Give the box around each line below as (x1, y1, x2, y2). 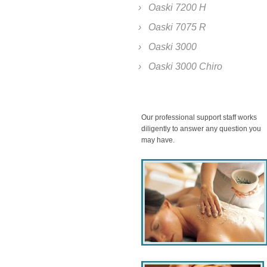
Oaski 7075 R (148, 22, 206, 33)
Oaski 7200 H (148, 2, 206, 13)
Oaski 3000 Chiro (148, 61, 222, 72)
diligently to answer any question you (141, 124, 261, 133)
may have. (141, 135, 176, 144)
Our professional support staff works (141, 113, 257, 122)
